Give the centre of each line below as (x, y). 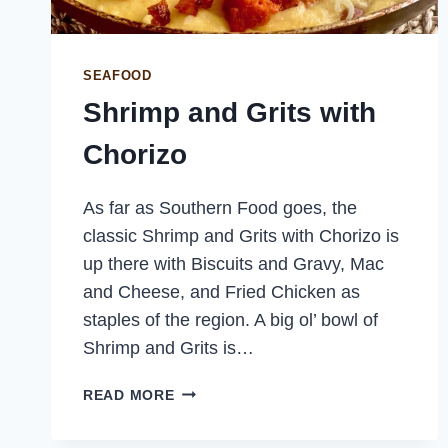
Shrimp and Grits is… (168, 348)
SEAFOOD (117, 75)
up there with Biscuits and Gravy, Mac (233, 264)
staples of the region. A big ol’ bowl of (230, 320)
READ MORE (129, 395)
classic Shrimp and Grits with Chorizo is (241, 236)
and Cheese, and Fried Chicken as (221, 292)
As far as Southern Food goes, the (220, 208)
